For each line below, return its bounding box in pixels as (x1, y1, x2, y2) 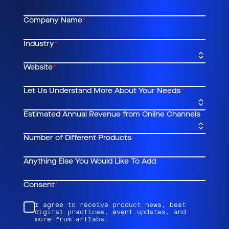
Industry (24, 39, 55, 49)
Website (24, 62, 53, 72)
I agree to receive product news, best (35, 201, 187, 209)
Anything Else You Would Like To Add (24, 156, 156, 166)
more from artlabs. (35, 215, 109, 223)
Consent (24, 180, 55, 190)
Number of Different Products (24, 133, 132, 143)
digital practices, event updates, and (35, 208, 187, 216)
